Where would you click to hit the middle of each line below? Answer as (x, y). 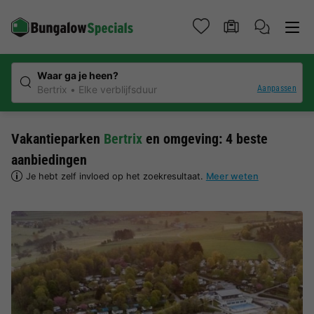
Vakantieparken (57, 139)
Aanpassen (277, 88)
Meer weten (232, 176)
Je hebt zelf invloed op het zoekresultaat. (116, 176)
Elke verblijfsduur (118, 89)
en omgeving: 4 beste (205, 139)
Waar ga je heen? (78, 75)
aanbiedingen (49, 160)
